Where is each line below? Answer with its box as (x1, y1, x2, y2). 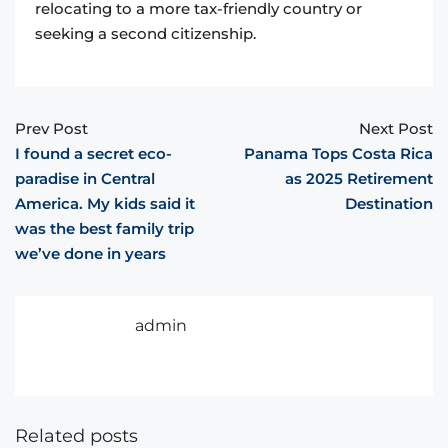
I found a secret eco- (15, 144, 172, 164)
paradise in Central (15, 169, 155, 189)
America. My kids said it (15, 194, 195, 214)
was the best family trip (15, 219, 194, 239)
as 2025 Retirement (285, 169, 433, 189)
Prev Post (15, 119, 88, 139)
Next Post (359, 119, 433, 139)
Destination (345, 194, 433, 214)
